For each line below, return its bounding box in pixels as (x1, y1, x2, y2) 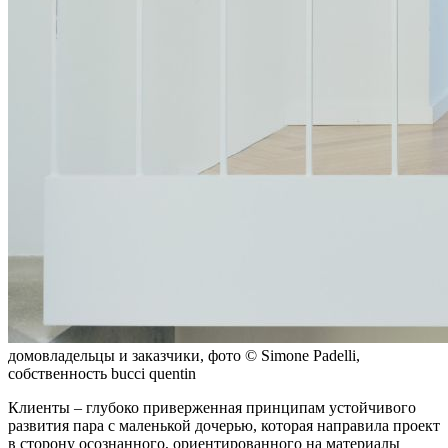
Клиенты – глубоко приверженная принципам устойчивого (8, 399, 416, 417)
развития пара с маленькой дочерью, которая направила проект (8, 417, 440, 435)
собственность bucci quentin (8, 365, 196, 383)
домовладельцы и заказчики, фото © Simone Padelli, (8, 347, 360, 365)
